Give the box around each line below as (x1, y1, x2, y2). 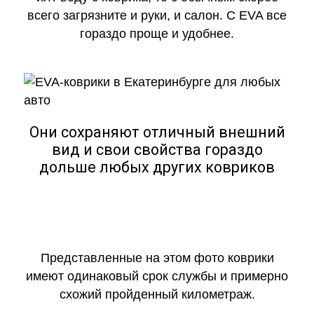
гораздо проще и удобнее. (80, 27, 234, 41)
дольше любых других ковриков (39, 158, 275, 176)
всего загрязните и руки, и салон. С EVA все (27, 8, 287, 23)
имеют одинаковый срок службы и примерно (26, 268, 288, 283)
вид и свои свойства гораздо (51, 140, 263, 158)
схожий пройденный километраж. (59, 287, 255, 301)
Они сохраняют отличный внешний (29, 123, 285, 141)
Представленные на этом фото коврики (40, 250, 274, 265)
